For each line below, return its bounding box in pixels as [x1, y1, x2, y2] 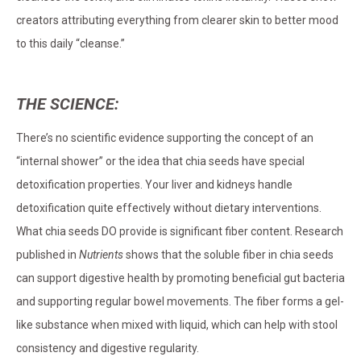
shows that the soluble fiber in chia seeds [123, 248, 334, 262]
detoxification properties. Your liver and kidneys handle [16, 178, 293, 192]
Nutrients [79, 248, 123, 262]
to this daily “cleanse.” [16, 37, 125, 51]
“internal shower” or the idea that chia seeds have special [16, 155, 305, 168]
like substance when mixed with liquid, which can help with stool [16, 318, 338, 332]
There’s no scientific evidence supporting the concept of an [16, 131, 313, 145]
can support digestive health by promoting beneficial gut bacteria [16, 272, 345, 285]
